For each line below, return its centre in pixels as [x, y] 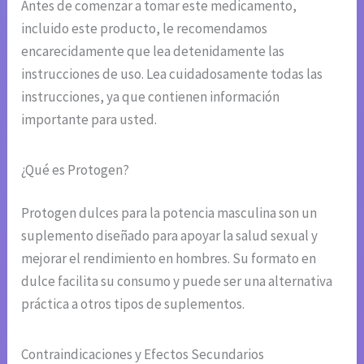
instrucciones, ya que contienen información [151, 96]
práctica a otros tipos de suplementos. [133, 304]
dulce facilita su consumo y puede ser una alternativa [177, 282]
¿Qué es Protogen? [76, 169]
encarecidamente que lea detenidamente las [153, 51]
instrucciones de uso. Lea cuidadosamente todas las [172, 74]
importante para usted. [89, 119]
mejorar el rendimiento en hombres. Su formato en [169, 259]
